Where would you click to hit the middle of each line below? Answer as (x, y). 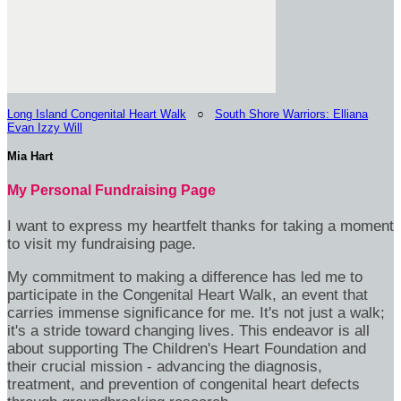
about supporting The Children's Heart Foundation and (187, 348)
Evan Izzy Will (45, 128)
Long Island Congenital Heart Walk (97, 114)
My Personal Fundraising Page (111, 190)
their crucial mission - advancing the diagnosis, (165, 366)
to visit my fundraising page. (102, 243)
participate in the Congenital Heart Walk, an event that (188, 294)
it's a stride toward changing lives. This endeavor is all (188, 330)
